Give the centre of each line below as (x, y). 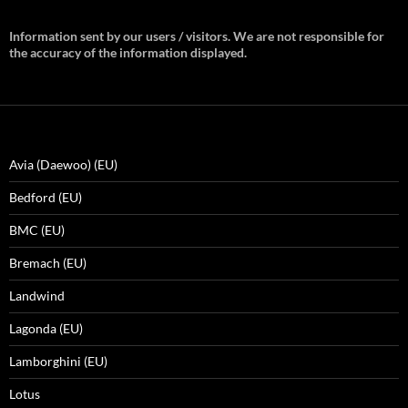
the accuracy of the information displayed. (128, 52)
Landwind (37, 296)
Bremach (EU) (48, 263)
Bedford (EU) (46, 197)
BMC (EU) (37, 230)
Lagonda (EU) (46, 328)
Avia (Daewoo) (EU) (63, 164)
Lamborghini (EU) (58, 361)
